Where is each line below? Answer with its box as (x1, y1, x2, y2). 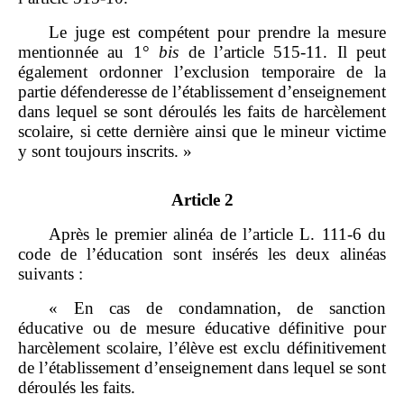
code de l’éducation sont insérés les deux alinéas (18, 244, 386, 264)
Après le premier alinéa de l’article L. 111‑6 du (49, 225, 386, 244)
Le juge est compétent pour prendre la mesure (49, 23, 386, 42)
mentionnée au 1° (18, 42, 160, 62)
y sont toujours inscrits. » (18, 142, 192, 161)
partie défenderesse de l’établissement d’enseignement (18, 82, 386, 102)
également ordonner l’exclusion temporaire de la (18, 62, 386, 82)
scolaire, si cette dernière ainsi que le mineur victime (18, 122, 386, 142)
